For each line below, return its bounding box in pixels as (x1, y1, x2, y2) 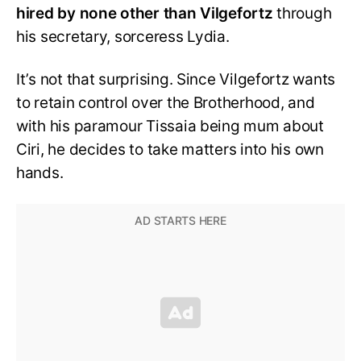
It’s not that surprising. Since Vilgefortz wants (16, 70, 336, 89)
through (276, 4, 332, 23)
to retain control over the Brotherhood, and (16, 93, 315, 113)
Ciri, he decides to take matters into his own (16, 140, 324, 160)
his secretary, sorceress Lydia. (16, 27, 230, 47)
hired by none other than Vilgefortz (16, 4, 277, 23)
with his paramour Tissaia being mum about (16, 117, 324, 136)
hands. (16, 164, 64, 183)
